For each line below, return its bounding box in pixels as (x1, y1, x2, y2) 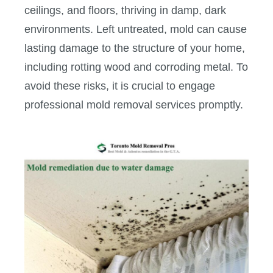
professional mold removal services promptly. (24, 99, 243, 112)
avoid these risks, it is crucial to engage (24, 80, 215, 93)
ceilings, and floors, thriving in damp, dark (24, 4, 226, 17)
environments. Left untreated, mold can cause (24, 23, 247, 36)
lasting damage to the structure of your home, (24, 42, 245, 55)
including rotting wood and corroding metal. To (24, 61, 248, 74)
